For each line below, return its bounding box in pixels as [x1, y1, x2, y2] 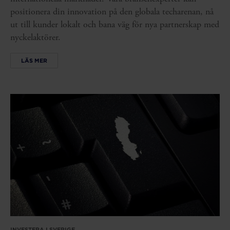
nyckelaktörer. [10, 31, 61, 44]
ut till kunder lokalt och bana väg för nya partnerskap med [10, 18, 219, 31]
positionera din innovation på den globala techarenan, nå [10, 6, 214, 18]
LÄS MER [21, 56, 47, 64]
